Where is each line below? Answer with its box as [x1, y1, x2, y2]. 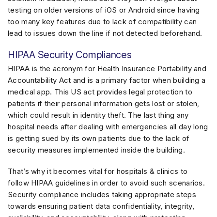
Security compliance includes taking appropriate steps [8, 190, 196, 199]
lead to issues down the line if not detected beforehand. [8, 29, 202, 38]
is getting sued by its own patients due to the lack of [8, 134, 190, 143]
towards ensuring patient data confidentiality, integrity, [8, 201, 195, 211]
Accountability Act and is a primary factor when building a [8, 76, 206, 85]
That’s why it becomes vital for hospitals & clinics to [8, 167, 188, 176]
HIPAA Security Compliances [8, 49, 132, 61]
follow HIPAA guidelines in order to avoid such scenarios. [8, 178, 205, 187]
